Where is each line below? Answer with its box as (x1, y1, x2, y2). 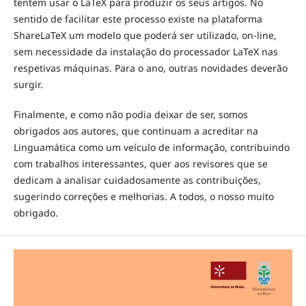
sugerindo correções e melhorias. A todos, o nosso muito (13, 189, 274, 203)
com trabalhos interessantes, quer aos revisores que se (13, 156, 268, 170)
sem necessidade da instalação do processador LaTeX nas (13, 44, 278, 58)
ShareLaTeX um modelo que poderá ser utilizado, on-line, (13, 28, 277, 42)
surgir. (13, 77, 43, 91)
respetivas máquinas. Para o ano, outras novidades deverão (13, 61, 288, 74)
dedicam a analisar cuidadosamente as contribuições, (13, 173, 261, 186)
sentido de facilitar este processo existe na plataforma (13, 12, 262, 25)
